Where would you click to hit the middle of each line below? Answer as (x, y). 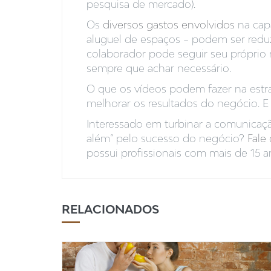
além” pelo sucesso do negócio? (167, 139)
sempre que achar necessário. (159, 68)
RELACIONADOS (110, 209)
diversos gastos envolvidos (169, 25)
